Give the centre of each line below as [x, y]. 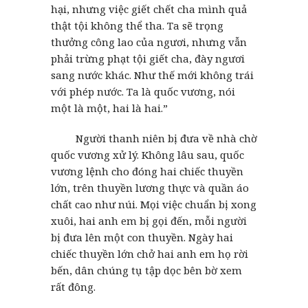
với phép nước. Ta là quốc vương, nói [143, 91]
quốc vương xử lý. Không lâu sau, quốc [147, 154]
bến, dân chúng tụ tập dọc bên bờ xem [146, 270]
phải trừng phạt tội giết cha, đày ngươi [148, 58]
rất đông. [73, 286]
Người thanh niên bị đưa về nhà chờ [154, 138]
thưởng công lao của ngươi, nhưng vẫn [149, 42]
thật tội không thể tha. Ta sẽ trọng [137, 25]
